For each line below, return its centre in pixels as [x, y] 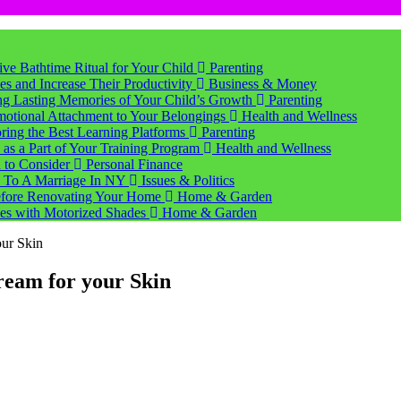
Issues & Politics [186, 180]
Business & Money [261, 84]
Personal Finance [132, 164]
